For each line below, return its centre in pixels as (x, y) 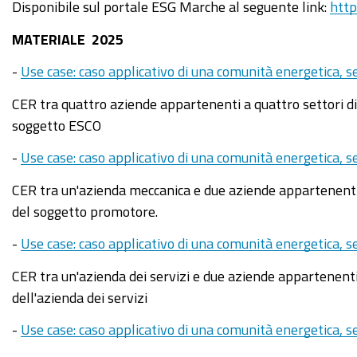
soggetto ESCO (57, 125)
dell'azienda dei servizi (80, 297)
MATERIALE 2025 (68, 39)
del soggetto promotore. (85, 211)
